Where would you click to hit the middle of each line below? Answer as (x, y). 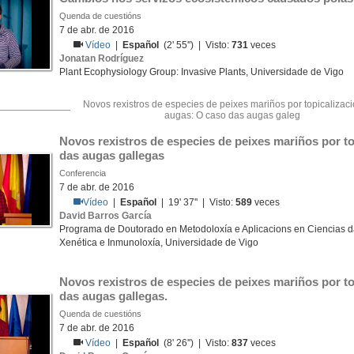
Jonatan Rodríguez (102, 58)
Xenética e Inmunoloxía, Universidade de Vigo (159, 243)
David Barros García (105, 216)
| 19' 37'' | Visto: (196, 202)
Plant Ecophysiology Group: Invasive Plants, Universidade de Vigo (201, 72)
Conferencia (83, 173)
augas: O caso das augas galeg (232, 115)
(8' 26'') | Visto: (196, 343)
